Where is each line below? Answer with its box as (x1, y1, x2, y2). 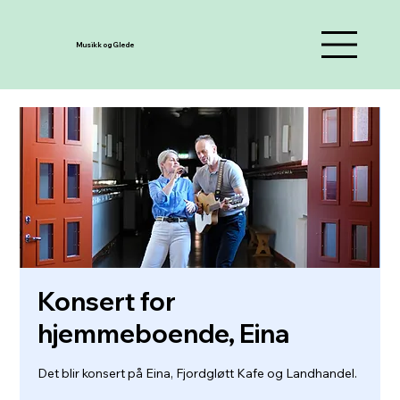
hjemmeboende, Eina (37, 318, 290, 349)
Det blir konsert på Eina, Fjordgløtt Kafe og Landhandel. (37, 365, 358, 381)
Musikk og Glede (76, 40, 135, 49)
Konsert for (37, 286, 177, 317)
